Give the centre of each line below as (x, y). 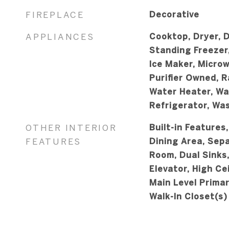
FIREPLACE (55, 14)
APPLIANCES (60, 36)
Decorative (174, 14)
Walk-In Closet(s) (188, 196)
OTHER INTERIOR (71, 127)
